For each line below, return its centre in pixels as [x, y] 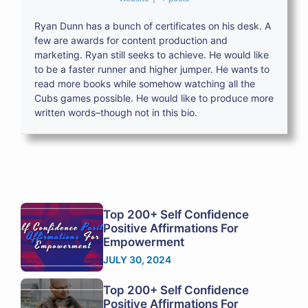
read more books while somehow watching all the [145, 84]
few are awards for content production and [131, 41]
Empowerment [144, 242]
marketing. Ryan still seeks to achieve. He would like [152, 55]
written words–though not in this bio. [116, 113]
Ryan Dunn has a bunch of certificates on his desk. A [153, 26]
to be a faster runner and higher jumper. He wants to [152, 69]
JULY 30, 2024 [137, 260]
